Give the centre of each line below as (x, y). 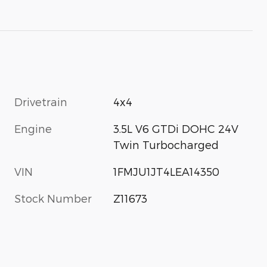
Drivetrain (41, 101)
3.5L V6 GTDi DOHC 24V (176, 128)
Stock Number (53, 198)
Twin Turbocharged (166, 144)
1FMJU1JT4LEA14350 (167, 171)
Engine (33, 128)
